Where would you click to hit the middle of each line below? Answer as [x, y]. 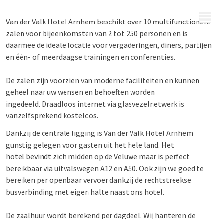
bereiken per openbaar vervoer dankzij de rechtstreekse [99, 180]
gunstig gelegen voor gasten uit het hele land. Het [90, 145]
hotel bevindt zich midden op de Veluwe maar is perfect [98, 156]
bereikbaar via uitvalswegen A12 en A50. [72, 168]
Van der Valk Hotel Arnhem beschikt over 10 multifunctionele [108, 22]
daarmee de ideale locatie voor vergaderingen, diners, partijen [109, 45]
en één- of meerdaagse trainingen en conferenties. [90, 57]
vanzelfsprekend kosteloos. [53, 115]
